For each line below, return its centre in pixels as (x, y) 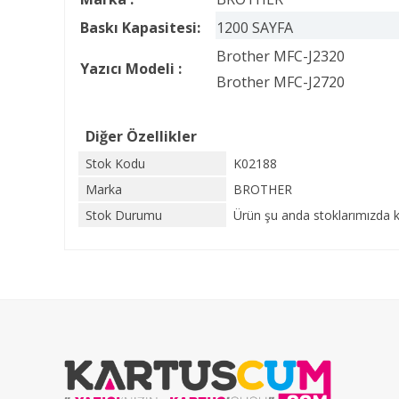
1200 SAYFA (255, 28)
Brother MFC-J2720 (281, 82)
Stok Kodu (115, 163)
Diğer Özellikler (141, 136)
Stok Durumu (124, 215)
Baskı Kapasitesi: (140, 28)
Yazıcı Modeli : (131, 69)
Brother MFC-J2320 (281, 56)
